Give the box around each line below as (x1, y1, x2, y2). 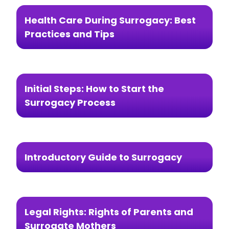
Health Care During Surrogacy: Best (25, 13, 196, 27)
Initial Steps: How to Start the (25, 82, 164, 95)
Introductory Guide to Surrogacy (25, 150, 182, 164)
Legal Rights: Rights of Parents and (25, 205, 193, 218)
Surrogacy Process (25, 96, 116, 109)
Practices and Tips (25, 27, 114, 40)
